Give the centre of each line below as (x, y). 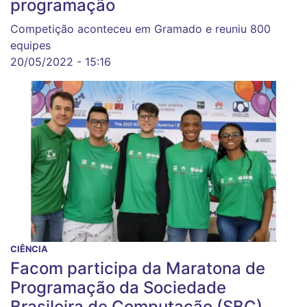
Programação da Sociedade (118, 287)
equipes (30, 46)
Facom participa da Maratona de (138, 268)
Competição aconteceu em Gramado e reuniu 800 (140, 29)
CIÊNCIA (29, 249)
